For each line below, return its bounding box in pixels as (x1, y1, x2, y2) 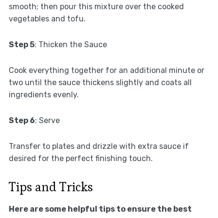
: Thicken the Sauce (34, 40, 107, 50)
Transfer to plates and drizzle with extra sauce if (8, 142, 189, 151)
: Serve (35, 116, 60, 126)
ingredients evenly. (8, 90, 79, 100)
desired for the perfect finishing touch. (8, 154, 153, 163)
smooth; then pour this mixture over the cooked (8, 2, 184, 12)
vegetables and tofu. (8, 14, 86, 24)
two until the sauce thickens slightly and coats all (8, 78, 192, 88)
